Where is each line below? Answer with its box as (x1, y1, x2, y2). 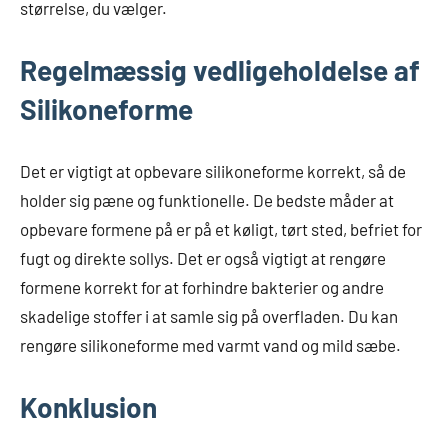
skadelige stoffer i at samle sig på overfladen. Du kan (20, 306, 398, 327)
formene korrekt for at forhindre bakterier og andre (20, 277, 384, 298)
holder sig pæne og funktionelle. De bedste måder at (20, 190, 394, 211)
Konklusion (20, 390, 157, 425)
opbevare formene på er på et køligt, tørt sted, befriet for (20, 219, 422, 240)
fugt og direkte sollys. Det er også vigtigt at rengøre (20, 248, 386, 269)
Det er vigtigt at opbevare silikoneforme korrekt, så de (20, 161, 406, 182)
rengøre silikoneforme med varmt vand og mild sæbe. (20, 335, 401, 356)
